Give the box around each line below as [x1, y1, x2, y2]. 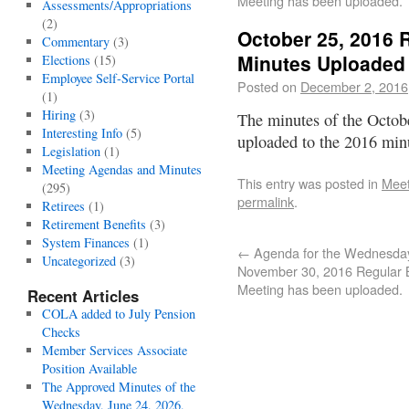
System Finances [41, 234, 130, 251]
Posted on [237, 77, 297, 96]
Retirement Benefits [41, 215, 146, 233]
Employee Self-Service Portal [41, 69, 194, 87]
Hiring [41, 106, 76, 123]
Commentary [41, 33, 110, 50]
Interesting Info [41, 124, 122, 142]
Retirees [41, 197, 85, 215]
